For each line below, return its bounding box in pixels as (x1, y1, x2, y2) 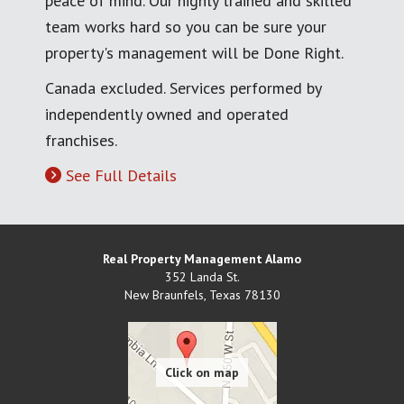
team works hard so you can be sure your (45, 15, 326, 37)
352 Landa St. (164, 268, 240, 285)
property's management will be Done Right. (45, 41, 344, 63)
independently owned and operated (45, 103, 289, 124)
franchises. (45, 129, 117, 151)
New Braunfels (124, 286, 204, 303)
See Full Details (66, 164, 177, 186)
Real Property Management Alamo (103, 250, 301, 267)
